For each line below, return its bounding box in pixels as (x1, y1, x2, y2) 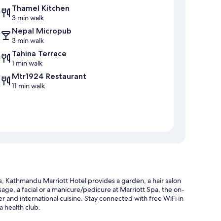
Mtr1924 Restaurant (12, 72, 86, 81)
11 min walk (12, 81, 45, 91)
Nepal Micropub (12, 26, 72, 36)
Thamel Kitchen (12, 3, 70, 13)
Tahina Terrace (12, 49, 67, 59)
